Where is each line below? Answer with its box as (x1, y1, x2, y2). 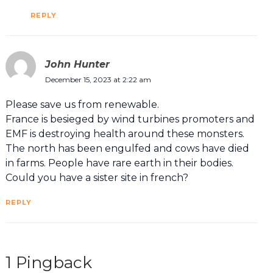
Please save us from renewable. (5, 99, 159, 111)
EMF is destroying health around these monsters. (5, 128, 244, 140)
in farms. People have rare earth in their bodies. (5, 157, 233, 169)
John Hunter (44, 58, 110, 71)
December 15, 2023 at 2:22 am (44, 75, 151, 85)
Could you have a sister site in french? (5, 172, 188, 184)
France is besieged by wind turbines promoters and (5, 113, 255, 126)
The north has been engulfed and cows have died (5, 143, 249, 155)
